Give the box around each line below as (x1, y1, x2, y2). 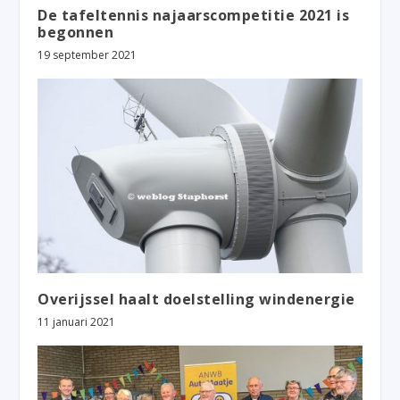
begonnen (37, 21, 114, 42)
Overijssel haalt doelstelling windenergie (37, 288, 355, 309)
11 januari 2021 (37, 313, 116, 329)
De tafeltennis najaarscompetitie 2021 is (37, 4, 350, 25)
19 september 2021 (37, 46, 137, 62)
